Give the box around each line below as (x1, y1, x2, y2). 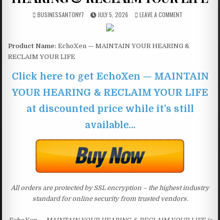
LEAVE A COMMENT (139, 10, 183, 19)
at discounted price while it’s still (26, 103, 194, 114)
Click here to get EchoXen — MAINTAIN (11, 70, 209, 82)
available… (84, 119, 136, 131)
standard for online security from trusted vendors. (32, 194, 188, 202)
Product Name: (8, 42, 57, 50)
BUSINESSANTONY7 (37, 10, 84, 19)
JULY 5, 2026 (96, 10, 128, 19)
